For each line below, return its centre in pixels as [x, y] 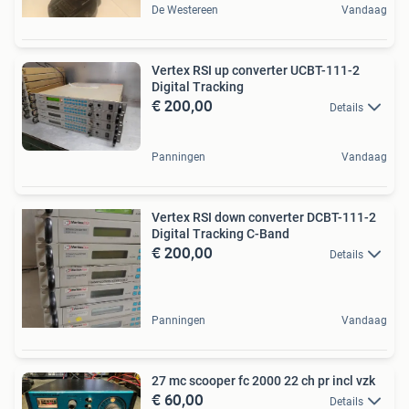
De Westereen [185, 10]
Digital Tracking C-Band [220, 234]
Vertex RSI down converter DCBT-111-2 [264, 218]
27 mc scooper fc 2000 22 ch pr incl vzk [263, 381]
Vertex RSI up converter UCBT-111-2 [256, 70]
